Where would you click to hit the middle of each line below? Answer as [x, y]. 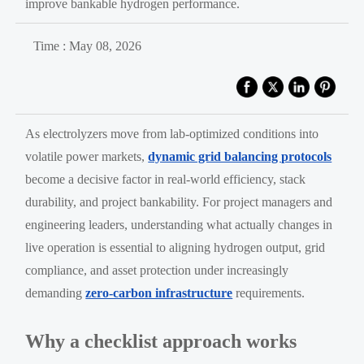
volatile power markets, [87, 156]
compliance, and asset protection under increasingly [157, 270]
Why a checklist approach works [161, 341]
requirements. [269, 292]
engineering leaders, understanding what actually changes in [179, 224]
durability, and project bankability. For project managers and [179, 201]
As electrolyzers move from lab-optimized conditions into [172, 133]
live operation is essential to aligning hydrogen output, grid [175, 247]
